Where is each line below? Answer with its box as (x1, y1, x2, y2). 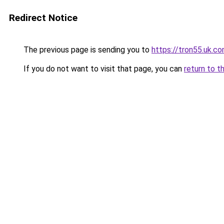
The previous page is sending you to (21, 45, 151, 54)
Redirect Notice (9, 12, 77, 23)
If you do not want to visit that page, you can (21, 64, 184, 73)
